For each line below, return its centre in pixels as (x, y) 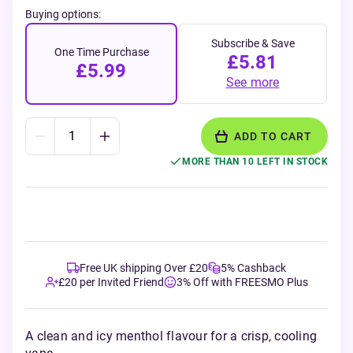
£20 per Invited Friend (111, 282)
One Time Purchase (101, 52)
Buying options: (63, 14)
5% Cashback (253, 268)
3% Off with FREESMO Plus (242, 282)
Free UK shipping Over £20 (144, 268)
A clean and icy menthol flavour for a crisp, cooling (171, 336)
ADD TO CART (273, 136)
